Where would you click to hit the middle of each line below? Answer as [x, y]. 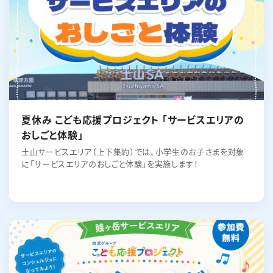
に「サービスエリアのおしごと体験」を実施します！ [110, 164]
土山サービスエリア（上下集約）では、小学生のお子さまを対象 [133, 151]
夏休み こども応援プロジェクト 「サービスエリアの [133, 119]
